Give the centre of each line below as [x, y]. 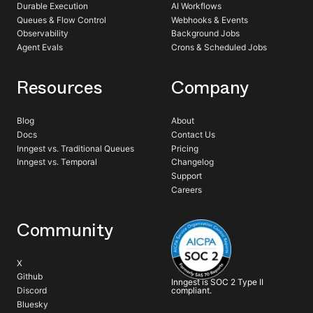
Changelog [192, 162]
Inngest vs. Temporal [57, 162]
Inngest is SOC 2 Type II [217, 282]
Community [65, 230]
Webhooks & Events [210, 20]
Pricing [185, 148]
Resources [60, 88]
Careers [187, 189]
